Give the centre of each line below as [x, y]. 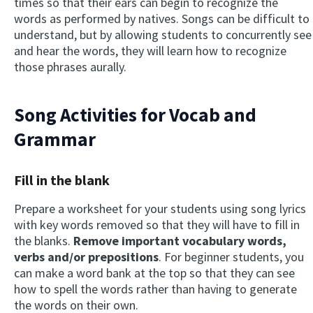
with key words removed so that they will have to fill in [157, 225]
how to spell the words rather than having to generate [155, 289]
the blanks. [44, 241]
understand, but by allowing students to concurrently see [163, 35]
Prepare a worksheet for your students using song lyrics [160, 209]
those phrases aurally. [70, 67]
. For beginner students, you [231, 257]
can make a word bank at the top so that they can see [154, 273]
